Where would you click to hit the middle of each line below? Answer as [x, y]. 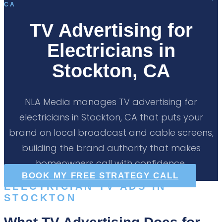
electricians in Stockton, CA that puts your [111, 117]
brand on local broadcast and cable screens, [111, 132]
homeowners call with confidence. [111, 163]
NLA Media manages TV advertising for [111, 102]
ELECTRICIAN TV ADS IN [85, 186]
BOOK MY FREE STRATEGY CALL [100, 175]
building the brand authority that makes [111, 148]
